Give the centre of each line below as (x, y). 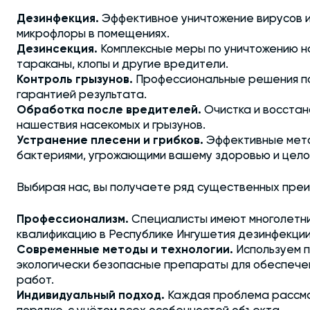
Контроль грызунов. (75, 80)
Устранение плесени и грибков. (110, 141)
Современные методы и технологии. (125, 250)
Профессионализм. (73, 220)
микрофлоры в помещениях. (93, 34)
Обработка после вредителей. (109, 110)
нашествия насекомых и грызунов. (111, 126)
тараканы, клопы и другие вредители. (122, 65)
